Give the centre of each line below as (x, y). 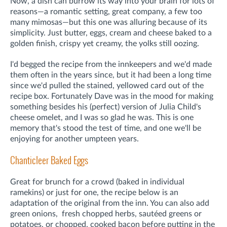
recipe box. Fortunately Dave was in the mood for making (112, 97)
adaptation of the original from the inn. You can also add (110, 203)
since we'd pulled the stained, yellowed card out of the (107, 86)
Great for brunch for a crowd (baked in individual (97, 182)
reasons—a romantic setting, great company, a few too (106, 12)
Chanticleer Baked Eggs (49, 161)
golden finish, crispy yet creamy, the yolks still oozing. (105, 44)
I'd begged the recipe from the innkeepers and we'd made (111, 65)
